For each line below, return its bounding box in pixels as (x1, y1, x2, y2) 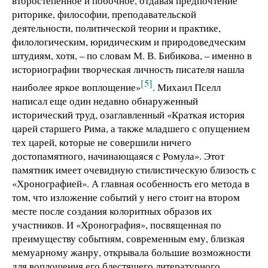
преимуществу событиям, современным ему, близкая (12, 231, 245, 245)
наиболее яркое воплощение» (12, 80, 141, 94)
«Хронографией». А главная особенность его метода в (12, 176, 249, 190)
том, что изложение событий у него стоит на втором (12, 190, 240, 204)
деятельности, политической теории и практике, (12, 21, 221, 35)
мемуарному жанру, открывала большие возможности (12, 245, 251, 259)
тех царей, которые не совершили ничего (12, 135, 191, 149)
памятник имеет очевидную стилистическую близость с (12, 162, 256, 176)
